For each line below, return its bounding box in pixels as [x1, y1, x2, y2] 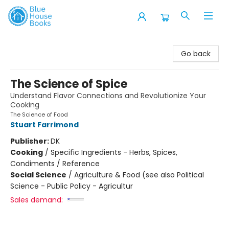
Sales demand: [10, 195, 63, 205]
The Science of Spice [10, 76, 127, 92]
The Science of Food [10, 110, 68, 119]
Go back [181, 49, 211, 59]
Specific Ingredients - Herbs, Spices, [51, 147, 177, 157]
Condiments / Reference [10, 158, 100, 169]
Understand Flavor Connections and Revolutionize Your [10, 90, 206, 101]
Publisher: [10, 136, 51, 146]
